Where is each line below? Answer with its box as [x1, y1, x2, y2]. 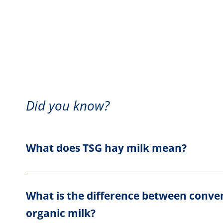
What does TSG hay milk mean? [26, 141, 187, 155]
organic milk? [26, 206, 96, 221]
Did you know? [26, 97, 110, 115]
